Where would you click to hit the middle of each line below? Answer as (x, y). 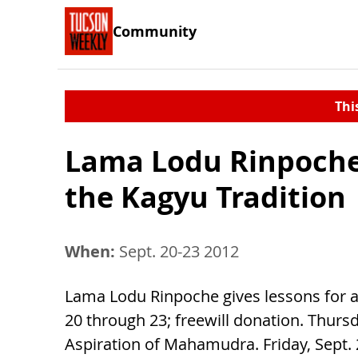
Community (155, 31)
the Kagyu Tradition (205, 197)
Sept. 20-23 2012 (177, 251)
